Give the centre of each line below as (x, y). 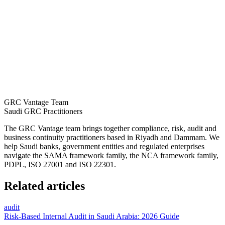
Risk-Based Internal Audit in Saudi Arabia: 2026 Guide (92, 216)
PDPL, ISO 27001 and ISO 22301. (60, 164)
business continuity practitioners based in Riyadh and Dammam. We (112, 137)
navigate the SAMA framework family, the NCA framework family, (111, 155)
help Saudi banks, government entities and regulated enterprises (104, 146)
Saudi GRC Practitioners (43, 111)
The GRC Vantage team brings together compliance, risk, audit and (110, 128)
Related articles (44, 186)
